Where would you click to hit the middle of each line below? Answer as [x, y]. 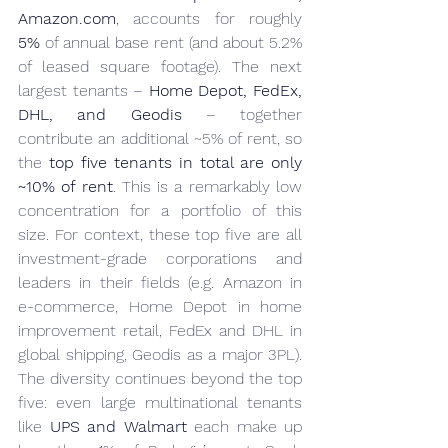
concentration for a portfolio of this [160, 210]
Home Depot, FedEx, [225, 90]
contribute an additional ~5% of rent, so [160, 138]
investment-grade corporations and [160, 258]
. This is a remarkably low [207, 186]
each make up [244, 426]
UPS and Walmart [118, 426]
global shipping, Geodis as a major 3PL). [160, 354]
